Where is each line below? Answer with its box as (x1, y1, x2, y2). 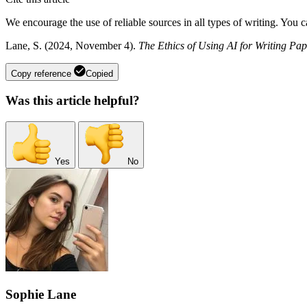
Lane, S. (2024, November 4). (5, 39, 138, 51)
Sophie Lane (5, 286, 76, 302)
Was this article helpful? (5, 93, 140, 108)
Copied (86, 68, 113, 79)
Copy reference (11, 68, 71, 79)
